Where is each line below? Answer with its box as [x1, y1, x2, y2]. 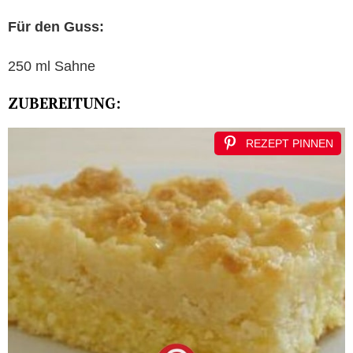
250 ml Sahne [8, 58, 95, 74]
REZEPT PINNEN [246, 136, 333, 150]
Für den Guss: [8, 18, 104, 35]
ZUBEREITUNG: [8, 92, 121, 113]
